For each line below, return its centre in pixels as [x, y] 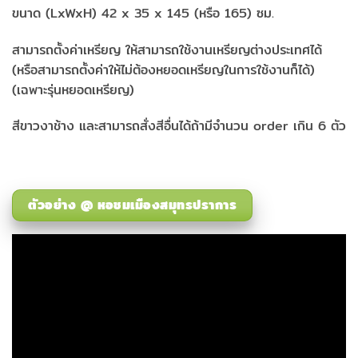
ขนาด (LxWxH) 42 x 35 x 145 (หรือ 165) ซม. [143, 13]
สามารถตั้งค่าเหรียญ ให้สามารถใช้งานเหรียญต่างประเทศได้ [167, 50]
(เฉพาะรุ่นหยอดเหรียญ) [73, 89]
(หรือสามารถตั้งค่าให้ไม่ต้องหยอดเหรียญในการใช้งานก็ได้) [163, 70]
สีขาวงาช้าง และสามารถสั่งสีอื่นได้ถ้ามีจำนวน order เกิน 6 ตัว [179, 126]
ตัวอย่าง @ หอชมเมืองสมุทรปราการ [133, 205]
